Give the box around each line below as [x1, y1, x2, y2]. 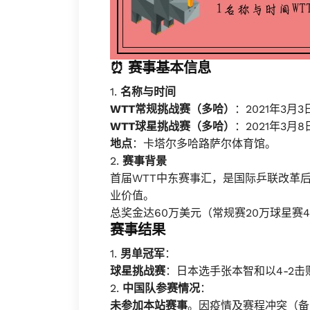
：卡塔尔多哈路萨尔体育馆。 [132, 137, 276, 150]
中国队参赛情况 [122, 282, 200, 295]
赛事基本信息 [128, 60, 211, 76]
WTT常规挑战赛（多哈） [110, 102, 235, 116]
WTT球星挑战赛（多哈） [110, 120, 235, 133]
